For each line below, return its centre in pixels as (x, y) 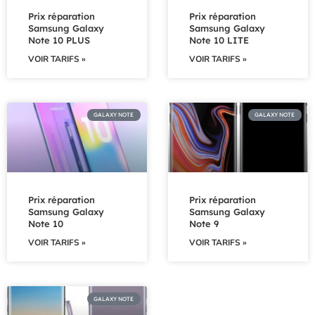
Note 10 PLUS (59, 40)
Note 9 (204, 224)
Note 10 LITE (219, 40)
